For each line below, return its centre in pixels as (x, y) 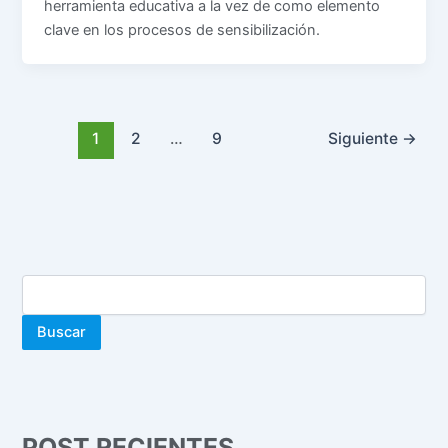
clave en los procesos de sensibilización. (182, 29)
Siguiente (364, 139)
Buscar (62, 332)
